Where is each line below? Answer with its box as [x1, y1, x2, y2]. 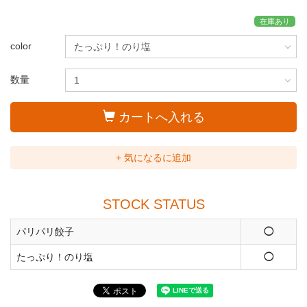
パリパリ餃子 [16, 226, 74, 237]
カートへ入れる [118, 110, 205, 124]
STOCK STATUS [102, 197, 205, 212]
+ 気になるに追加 [116, 152, 191, 163]
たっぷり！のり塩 [16, 251, 93, 262]
